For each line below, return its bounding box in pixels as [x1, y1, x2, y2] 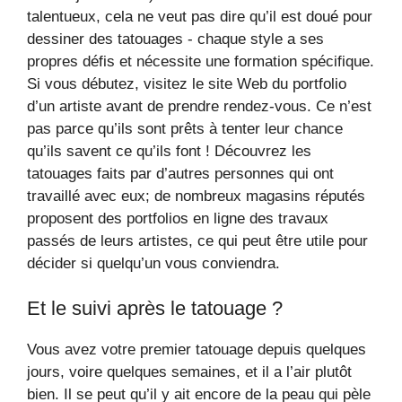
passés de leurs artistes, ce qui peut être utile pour [27, 232, 368, 249]
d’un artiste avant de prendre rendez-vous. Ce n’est [27, 97, 371, 115]
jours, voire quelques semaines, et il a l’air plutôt [27, 363, 352, 380]
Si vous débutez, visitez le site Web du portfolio [27, 74, 346, 92]
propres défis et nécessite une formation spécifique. [27, 52, 374, 70]
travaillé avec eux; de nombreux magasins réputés [27, 187, 365, 205]
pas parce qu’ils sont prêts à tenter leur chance [27, 119, 343, 137]
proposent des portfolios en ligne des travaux [27, 209, 328, 227]
